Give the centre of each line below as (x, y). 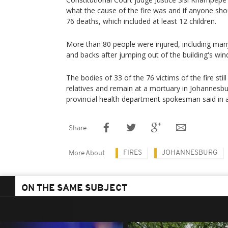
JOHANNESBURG (190, 153)
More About (87, 153)
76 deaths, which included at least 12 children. (141, 21)
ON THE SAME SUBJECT (74, 189)
